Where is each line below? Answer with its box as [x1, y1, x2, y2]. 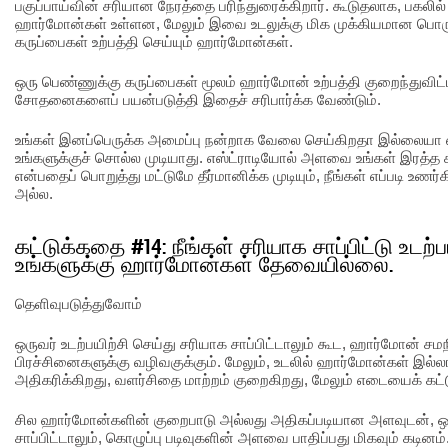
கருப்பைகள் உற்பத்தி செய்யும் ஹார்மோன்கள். [15, 33, 293, 50]
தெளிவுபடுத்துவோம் [15, 295, 142, 312]
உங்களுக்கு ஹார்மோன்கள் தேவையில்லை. [15, 252, 393, 278]
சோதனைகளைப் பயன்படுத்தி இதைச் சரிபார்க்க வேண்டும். [15, 91, 381, 108]
